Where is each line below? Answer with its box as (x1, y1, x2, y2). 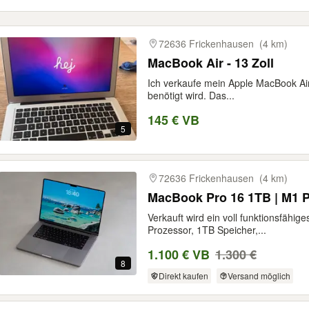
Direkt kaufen (158, 270, 208, 282)
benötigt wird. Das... (148, 88, 235, 103)
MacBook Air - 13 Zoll (148, 54, 274, 72)
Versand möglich (227, 270, 290, 282)
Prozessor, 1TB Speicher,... (148, 223, 266, 237)
